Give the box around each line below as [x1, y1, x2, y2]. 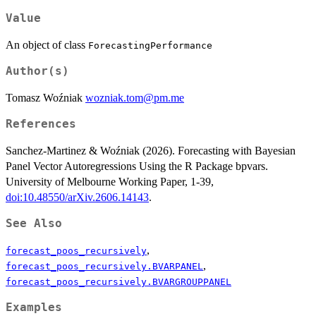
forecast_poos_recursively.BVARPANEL [6, 261, 203, 272]
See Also [6, 217, 62, 231]
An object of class [6, 39, 88, 51]
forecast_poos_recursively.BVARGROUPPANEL [6, 276, 231, 288]
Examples [6, 301, 62, 315]
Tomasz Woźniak [6, 92, 85, 104]
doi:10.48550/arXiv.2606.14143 [6, 191, 149, 204]
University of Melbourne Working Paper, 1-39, [6, 176, 214, 188]
